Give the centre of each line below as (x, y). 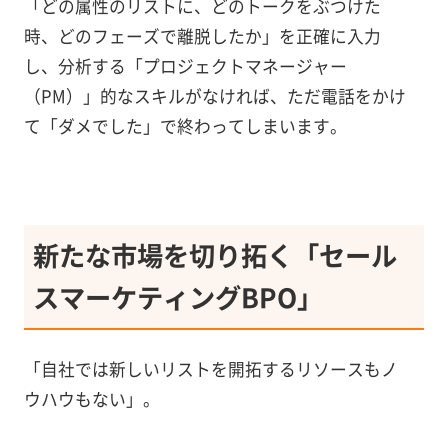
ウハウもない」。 (91, 398)
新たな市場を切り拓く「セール (215, 255)
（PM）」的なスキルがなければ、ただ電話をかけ (214, 96)
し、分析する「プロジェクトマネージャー (185, 66)
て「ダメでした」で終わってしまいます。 (185, 126)
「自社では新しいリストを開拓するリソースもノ (210, 368)
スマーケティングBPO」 (178, 297)
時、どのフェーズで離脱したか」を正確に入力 (202, 36)
